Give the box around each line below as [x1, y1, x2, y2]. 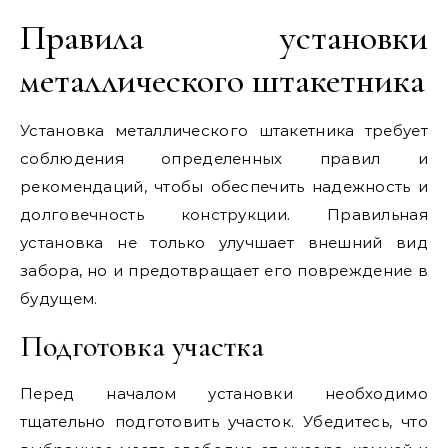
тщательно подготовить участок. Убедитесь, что [20, 412, 428, 432]
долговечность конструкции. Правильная [20, 205, 428, 225]
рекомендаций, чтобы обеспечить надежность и [20, 177, 428, 197]
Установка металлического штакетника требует [20, 121, 428, 141]
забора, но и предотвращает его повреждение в [20, 261, 428, 281]
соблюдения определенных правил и [20, 149, 428, 169]
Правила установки [20, 16, 428, 60]
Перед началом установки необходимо [20, 384, 428, 404]
